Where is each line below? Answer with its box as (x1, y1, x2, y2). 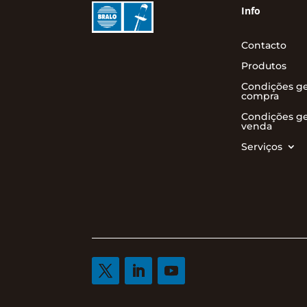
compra (241, 90, 279, 103)
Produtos (241, 60, 286, 73)
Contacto (241, 39, 286, 52)
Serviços (241, 140, 282, 153)
